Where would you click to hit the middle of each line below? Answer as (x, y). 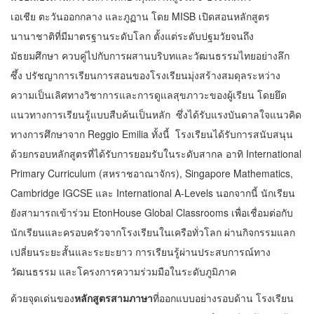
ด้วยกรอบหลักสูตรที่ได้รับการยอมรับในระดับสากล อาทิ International (156, 153)
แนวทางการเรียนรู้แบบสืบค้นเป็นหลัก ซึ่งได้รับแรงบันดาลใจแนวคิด (156, 114)
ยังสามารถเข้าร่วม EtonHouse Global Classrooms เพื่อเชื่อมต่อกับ (152, 212)
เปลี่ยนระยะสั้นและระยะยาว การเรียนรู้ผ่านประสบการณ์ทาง (141, 252)
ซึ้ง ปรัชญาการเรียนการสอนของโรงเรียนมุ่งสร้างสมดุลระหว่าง (145, 75)
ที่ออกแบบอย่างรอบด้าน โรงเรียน (223, 298)
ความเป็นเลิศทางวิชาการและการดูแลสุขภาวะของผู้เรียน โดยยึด (149, 95)
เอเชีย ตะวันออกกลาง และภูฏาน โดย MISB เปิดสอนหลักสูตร (140, 16)
